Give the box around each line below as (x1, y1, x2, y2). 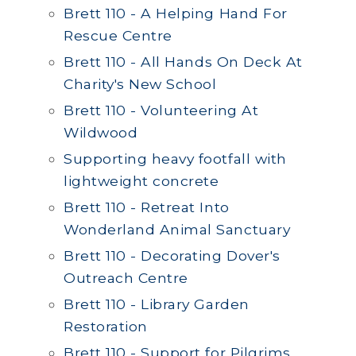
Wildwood (64, 124, 138, 141)
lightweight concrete (64, 172, 219, 189)
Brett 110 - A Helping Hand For (64, 5, 288, 21)
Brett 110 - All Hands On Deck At (64, 53, 303, 70)
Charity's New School (64, 75, 217, 92)
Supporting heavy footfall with (64, 150, 287, 167)
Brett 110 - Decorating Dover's (64, 247, 281, 264)
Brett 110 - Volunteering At (64, 102, 259, 118)
